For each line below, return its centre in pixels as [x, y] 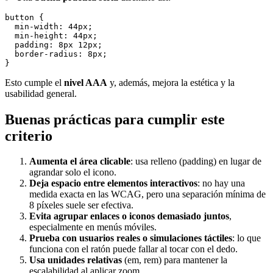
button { [24, 17]
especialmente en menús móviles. [93, 227]
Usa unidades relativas [76, 260]
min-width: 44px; [49, 26]
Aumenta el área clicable [80, 161]
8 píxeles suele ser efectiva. [81, 205]
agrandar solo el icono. [73, 172]
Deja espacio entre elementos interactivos [113, 183]
